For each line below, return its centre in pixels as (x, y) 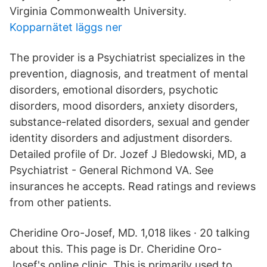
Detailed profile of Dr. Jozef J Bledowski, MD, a (128, 154)
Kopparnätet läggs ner (66, 27)
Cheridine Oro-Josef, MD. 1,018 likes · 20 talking (130, 233)
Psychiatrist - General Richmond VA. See (111, 170)
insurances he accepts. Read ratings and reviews (133, 186)
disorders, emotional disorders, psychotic (114, 90)
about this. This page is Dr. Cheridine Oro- (116, 249)
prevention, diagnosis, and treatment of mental (129, 74)
